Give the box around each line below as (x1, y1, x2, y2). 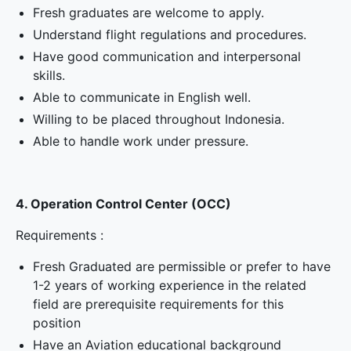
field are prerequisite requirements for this (33, 296, 284, 312)
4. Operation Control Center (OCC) (16, 196, 231, 212)
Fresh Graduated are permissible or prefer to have (33, 259, 331, 274)
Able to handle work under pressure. (33, 133, 249, 149)
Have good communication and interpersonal (33, 49, 302, 64)
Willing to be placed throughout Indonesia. (33, 111, 285, 127)
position (33, 315, 81, 331)
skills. (33, 67, 66, 83)
